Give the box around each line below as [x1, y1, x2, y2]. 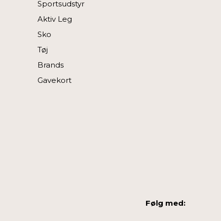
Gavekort [37, 75, 72, 85]
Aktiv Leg [37, 14, 72, 24]
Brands [37, 60, 64, 70]
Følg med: [146, 198, 185, 208]
